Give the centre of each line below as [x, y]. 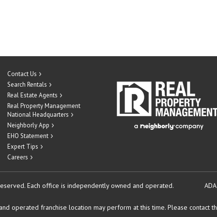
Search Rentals [27, 85]
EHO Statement [28, 136]
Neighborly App [28, 125]
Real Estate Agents [32, 95]
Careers [18, 157]
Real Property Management [44, 106]
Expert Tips [23, 147]
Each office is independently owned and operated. [100, 186]
